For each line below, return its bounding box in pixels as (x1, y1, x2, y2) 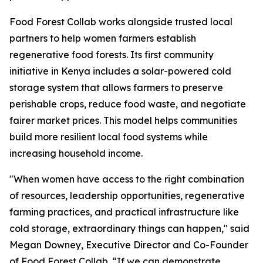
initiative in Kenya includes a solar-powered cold (9, 65, 231, 77)
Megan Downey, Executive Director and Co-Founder (9, 239, 248, 251)
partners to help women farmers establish (9, 32, 196, 44)
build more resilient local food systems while (9, 131, 208, 143)
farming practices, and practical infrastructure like (9, 206, 239, 218)
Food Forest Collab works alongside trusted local (9, 16, 232, 28)
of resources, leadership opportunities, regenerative (9, 190, 245, 201)
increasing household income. (9, 147, 145, 159)
